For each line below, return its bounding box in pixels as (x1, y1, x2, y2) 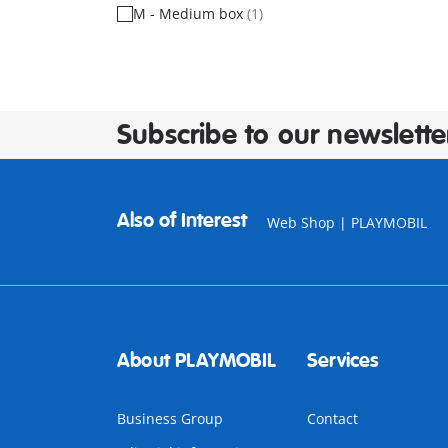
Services (306, 348, 380, 373)
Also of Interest (117, 208, 247, 233)
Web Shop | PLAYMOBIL (267, 213, 427, 232)
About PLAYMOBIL (117, 348, 276, 373)
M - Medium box (133, 4, 247, 23)
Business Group (117, 409, 223, 428)
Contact (306, 409, 358, 428)
